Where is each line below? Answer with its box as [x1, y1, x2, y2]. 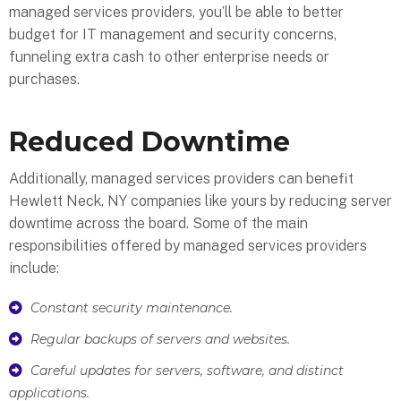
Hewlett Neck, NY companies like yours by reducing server [9, 192, 392, 210]
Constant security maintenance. [30, 300, 233, 317]
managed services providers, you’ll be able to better [9, 3, 344, 21]
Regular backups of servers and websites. [30, 331, 290, 348]
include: [9, 260, 59, 277]
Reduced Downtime [9, 124, 290, 158]
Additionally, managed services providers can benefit [9, 170, 354, 188]
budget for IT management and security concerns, [9, 25, 337, 43]
